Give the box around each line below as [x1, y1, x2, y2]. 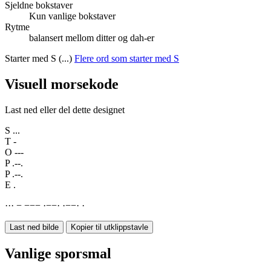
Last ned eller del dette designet [5, 105, 125, 116]
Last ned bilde [10, 223, 59, 232]
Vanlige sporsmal [5, 246, 111, 262]
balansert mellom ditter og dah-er [29, 33, 154, 44]
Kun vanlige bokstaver [29, 11, 116, 22]
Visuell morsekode [5, 76, 119, 93]
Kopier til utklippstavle [71, 223, 148, 232]
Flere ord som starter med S [74, 53, 179, 64]
